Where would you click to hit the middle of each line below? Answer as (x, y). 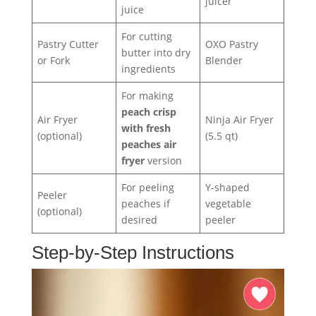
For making (147, 96)
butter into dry (156, 53)
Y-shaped (227, 188)
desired (139, 220)
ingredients (148, 69)
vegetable (228, 204)
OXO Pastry (231, 44)
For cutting (146, 37)
